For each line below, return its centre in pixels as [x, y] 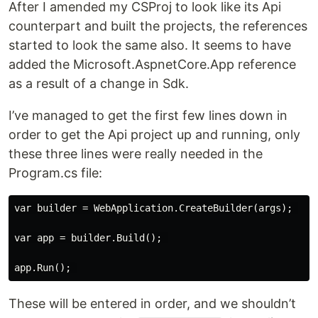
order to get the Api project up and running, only [154, 135]
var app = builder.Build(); [91, 238]
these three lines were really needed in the [136, 154]
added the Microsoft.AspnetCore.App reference [152, 65]
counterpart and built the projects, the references [158, 26]
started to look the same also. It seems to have [150, 45]
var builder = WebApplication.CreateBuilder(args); [156, 208]
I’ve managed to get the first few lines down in [148, 116]
